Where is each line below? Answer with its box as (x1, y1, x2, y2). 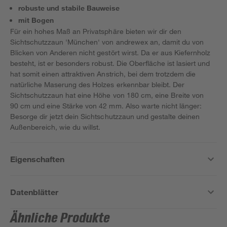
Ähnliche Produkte (10, 211, 110, 226)
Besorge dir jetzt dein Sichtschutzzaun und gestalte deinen (10, 112, 200, 121)
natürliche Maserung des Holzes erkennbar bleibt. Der (10, 80, 184, 89)
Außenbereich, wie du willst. (10, 123, 101, 131)
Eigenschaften (10, 154, 65, 164)
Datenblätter (10, 187, 59, 197)
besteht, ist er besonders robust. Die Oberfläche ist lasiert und (10, 59, 210, 67)
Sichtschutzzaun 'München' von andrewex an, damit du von (10, 37, 204, 46)
